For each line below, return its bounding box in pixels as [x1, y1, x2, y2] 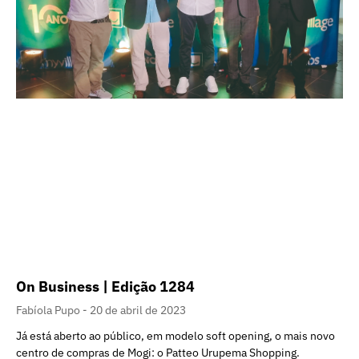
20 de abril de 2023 [90, 303, 186, 318]
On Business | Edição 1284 [16, 277, 195, 296]
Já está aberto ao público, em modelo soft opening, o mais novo [16, 329, 335, 344]
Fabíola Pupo [16, 303, 83, 318]
